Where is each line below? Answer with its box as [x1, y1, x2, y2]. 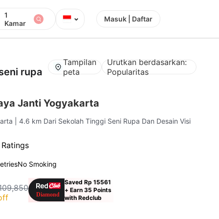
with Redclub [65, 194, 102, 201]
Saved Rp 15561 [65, 178, 111, 186]
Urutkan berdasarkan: [107, 57, 187, 67]
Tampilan [63, 57, 97, 67]
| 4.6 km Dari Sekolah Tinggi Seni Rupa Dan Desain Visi [15, 116, 191, 125]
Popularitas [107, 66, 149, 77]
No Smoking [18, 159, 57, 168]
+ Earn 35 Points [65, 186, 112, 194]
